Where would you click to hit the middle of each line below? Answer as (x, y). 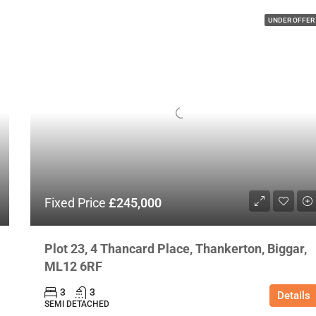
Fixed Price (76, 202)
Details (294, 295)
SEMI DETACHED (77, 304)
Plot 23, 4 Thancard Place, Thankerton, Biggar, (175, 248)
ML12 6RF (73, 266)
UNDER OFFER (291, 20)
